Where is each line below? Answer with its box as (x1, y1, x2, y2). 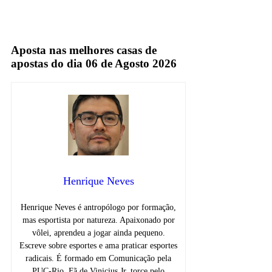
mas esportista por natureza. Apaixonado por (22, 215, 175, 225)
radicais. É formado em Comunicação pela (25, 253, 172, 263)
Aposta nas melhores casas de (11, 43, 157, 56)
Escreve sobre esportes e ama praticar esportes (19, 240, 178, 250)
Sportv (11, 22, 36, 33)
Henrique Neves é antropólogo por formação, (21, 202, 177, 212)
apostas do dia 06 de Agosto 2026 (11, 56, 177, 70)
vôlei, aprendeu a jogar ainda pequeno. (32, 228, 165, 237)
